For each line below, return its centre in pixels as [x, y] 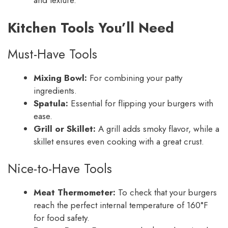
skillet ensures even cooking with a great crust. [119, 141]
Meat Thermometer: [75, 193]
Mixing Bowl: [60, 78]
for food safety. [62, 218]
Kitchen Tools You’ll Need [91, 27]
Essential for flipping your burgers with [141, 103]
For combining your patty [135, 78]
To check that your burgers [166, 193]
